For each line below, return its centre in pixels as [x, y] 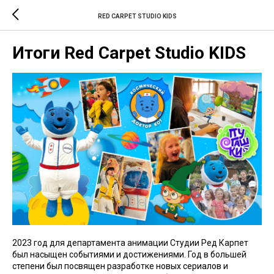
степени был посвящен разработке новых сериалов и [120, 266]
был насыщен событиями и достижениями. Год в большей [129, 254]
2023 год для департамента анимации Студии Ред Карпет [130, 243]
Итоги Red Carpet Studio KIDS [129, 53]
